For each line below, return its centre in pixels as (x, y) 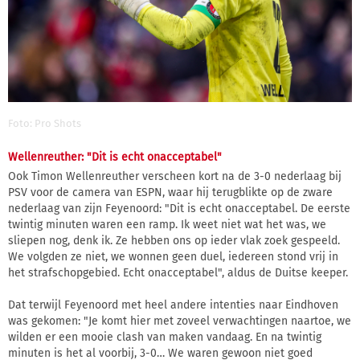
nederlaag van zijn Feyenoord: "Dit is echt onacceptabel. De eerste (179, 208)
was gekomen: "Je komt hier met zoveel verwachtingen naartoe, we (180, 321)
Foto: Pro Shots (45, 124)
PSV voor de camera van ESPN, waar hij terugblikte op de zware (170, 192)
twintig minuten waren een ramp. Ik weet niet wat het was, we (167, 224)
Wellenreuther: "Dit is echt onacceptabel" (115, 157)
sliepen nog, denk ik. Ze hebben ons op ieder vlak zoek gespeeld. (174, 240)
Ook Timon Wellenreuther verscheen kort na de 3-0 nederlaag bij (175, 176)
